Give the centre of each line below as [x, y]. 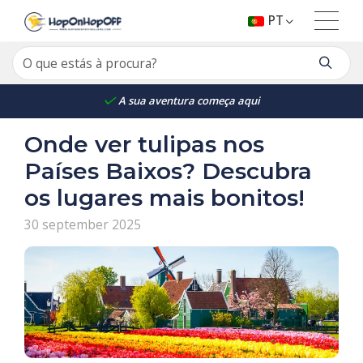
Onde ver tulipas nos [144, 144]
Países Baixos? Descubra [168, 171]
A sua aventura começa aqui [189, 100]
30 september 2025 [83, 224]
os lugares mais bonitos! [164, 197]
